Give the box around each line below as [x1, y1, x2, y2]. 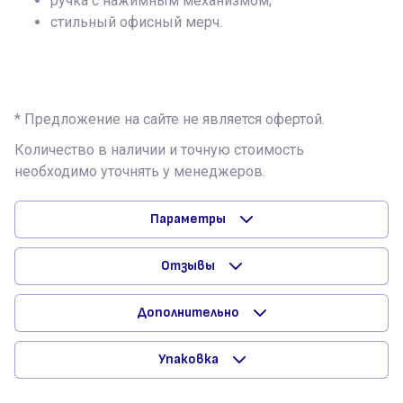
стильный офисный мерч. [50, 13, 222, 31]
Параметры [150, 210, 226, 228]
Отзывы [161, 257, 215, 275]
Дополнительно [137, 304, 239, 322]
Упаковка [157, 351, 219, 369]
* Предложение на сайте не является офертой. [14, 111, 325, 129]
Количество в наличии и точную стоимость [14, 141, 304, 159]
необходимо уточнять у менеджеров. [14, 163, 265, 181]
